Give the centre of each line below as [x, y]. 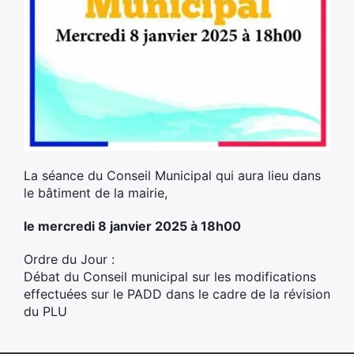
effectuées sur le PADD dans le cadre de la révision [177, 294]
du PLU [45, 312]
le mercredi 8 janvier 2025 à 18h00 [132, 226]
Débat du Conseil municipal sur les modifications [170, 277]
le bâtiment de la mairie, [98, 193]
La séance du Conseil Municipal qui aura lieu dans [172, 176]
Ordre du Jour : [69, 260]
